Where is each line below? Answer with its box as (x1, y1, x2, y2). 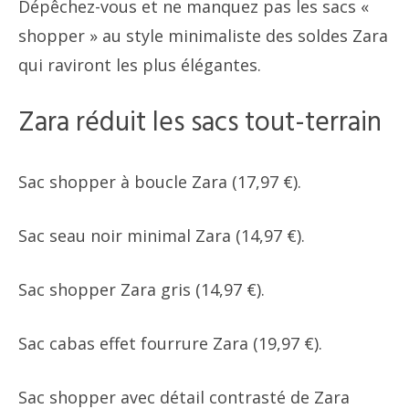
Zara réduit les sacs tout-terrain (18, 101, 382, 145)
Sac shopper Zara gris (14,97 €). (18, 278, 265, 300)
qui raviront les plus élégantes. (18, 54, 261, 76)
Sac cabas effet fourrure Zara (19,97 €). (18, 332, 322, 354)
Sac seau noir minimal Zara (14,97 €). (18, 225, 305, 246)
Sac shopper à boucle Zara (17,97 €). (18, 171, 301, 193)
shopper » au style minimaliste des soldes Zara (18, 25, 388, 47)
